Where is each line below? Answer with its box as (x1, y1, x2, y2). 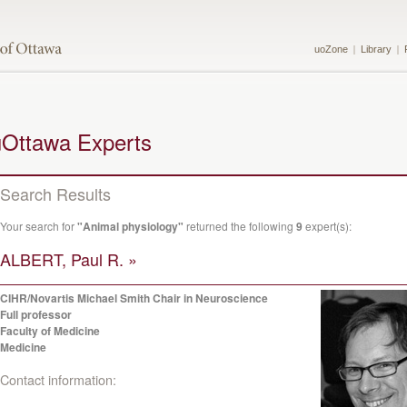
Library (361, 44, 392, 55)
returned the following (184, 218, 296, 233)
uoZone (314, 44, 348, 55)
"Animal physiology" (77, 218, 184, 234)
